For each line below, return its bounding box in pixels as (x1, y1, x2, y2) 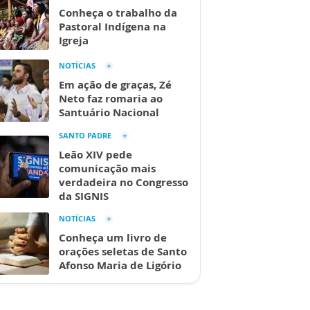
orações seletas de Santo (59, 244, 187, 258)
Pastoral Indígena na (59, 19, 166, 33)
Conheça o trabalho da (59, 6, 177, 19)
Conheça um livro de (59, 230, 167, 244)
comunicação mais (59, 161, 156, 175)
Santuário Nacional (59, 105, 159, 119)
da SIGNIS (59, 189, 109, 203)
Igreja (59, 33, 89, 47)
